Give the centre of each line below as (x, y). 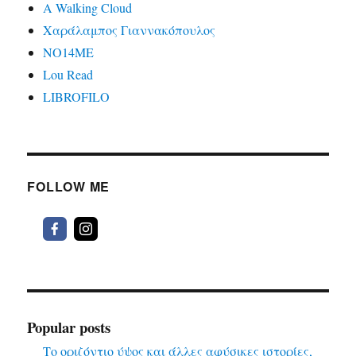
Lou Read (68, 75)
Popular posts (69, 327)
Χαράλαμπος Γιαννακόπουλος (130, 30)
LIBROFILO (77, 97)
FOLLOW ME (69, 187)
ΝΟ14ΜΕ (69, 52)
